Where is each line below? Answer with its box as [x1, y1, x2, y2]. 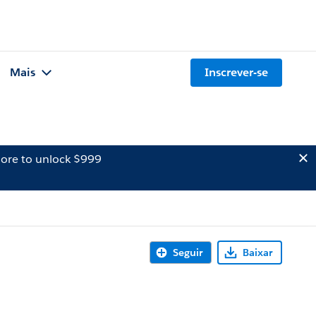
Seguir [173, 246, 202, 259]
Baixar [243, 246, 272, 259]
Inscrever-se [205, 65, 268, 80]
